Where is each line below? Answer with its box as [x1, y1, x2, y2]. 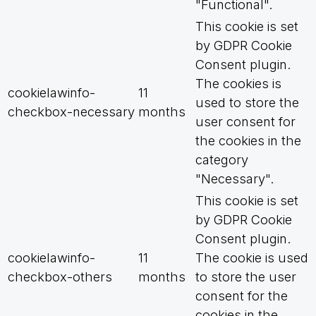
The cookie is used [195, 250, 308, 266]
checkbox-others [8, 269, 112, 285]
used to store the [195, 95, 299, 111]
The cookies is [195, 75, 281, 92]
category [195, 152, 248, 168]
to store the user [195, 269, 296, 285]
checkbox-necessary [8, 104, 135, 120]
